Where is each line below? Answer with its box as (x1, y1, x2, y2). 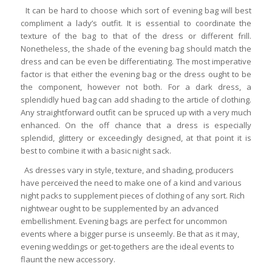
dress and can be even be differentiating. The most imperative (20, 55, 252, 67)
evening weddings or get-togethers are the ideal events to (20, 240, 234, 252)
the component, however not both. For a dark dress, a (20, 81, 252, 92)
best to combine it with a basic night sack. (20, 144, 171, 156)
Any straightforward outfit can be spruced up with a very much (20, 106, 252, 118)
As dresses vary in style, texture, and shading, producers (20, 164, 234, 175)
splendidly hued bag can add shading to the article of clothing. (20, 93, 252, 105)
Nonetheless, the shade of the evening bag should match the (20, 42, 252, 54)
